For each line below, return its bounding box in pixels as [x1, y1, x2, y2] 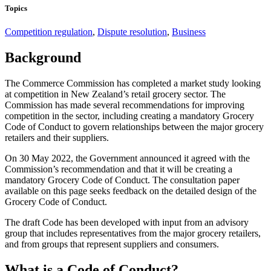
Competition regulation [5, 27, 93, 38]
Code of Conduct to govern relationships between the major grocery [5, 122, 264, 132]
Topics [5, 4, 27, 13]
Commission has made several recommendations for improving [5, 100, 244, 110]
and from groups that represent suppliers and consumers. [5, 239, 219, 249]
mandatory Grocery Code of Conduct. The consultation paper [5, 175, 240, 185]
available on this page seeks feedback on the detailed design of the [5, 186, 256, 196]
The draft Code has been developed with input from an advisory [5, 217, 249, 227]
